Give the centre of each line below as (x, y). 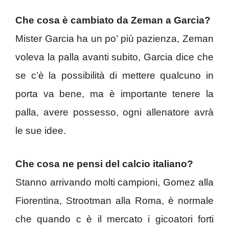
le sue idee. (41, 131)
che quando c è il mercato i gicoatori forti (114, 219)
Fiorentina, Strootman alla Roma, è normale (114, 200)
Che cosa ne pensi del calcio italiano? (104, 164)
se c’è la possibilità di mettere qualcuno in (114, 76)
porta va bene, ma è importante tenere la (114, 94)
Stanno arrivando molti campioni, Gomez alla (114, 182)
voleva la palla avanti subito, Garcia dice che (114, 57)
